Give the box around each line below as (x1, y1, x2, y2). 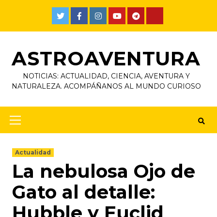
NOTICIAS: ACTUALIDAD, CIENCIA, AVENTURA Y (22, 72, 190, 80)
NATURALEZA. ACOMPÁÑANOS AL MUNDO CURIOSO (11, 82, 201, 91)
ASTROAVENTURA (12, 46, 201, 70)
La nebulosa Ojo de (12, 160, 195, 183)
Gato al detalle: (12, 181, 155, 203)
